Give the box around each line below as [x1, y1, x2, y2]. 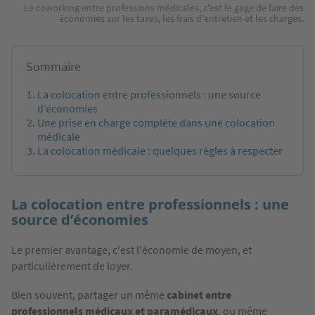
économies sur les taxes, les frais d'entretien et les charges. [59, 12, 304, 25]
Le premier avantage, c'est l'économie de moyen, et [11, 243, 252, 257]
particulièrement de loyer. [11, 259, 133, 274]
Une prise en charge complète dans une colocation [37, 115, 275, 130]
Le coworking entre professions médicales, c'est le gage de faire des [24, 1, 304, 15]
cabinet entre [167, 288, 231, 302]
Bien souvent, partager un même [11, 288, 167, 302]
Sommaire [26, 58, 81, 75]
